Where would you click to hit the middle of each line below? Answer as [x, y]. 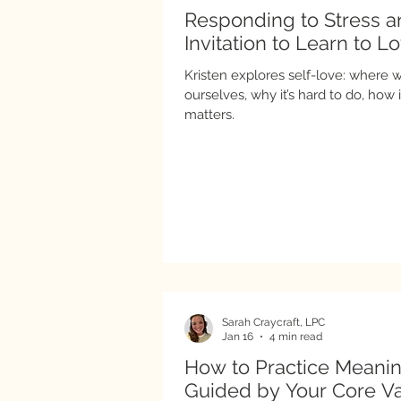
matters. [209, 115]
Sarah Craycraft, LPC [273, 322]
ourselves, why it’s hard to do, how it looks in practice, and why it [276, 95]
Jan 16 [238, 337]
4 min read [296, 337]
